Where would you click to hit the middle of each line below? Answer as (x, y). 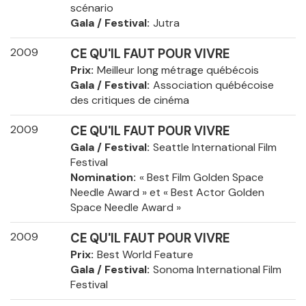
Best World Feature (145, 255)
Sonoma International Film (217, 270)
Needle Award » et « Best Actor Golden (167, 193)
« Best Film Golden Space (201, 178)
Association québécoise (213, 85)
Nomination (101, 178)
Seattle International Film (214, 148)
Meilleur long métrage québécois (178, 70)
